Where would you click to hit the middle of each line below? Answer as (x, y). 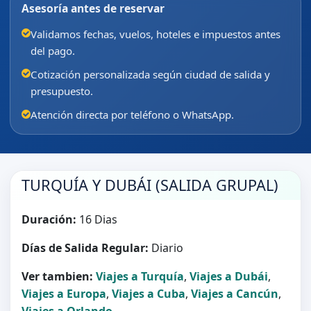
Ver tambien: (57, 276)
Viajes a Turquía (140, 276)
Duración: (49, 219)
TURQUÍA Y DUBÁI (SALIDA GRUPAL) (150, 185)
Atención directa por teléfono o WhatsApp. (132, 115)
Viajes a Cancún (234, 293)
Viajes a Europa (64, 293)
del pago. (52, 50)
